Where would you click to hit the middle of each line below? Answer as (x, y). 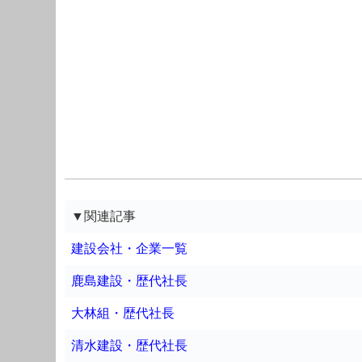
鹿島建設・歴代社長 (129, 280)
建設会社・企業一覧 (129, 248)
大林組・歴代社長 (123, 313)
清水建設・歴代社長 (129, 345)
